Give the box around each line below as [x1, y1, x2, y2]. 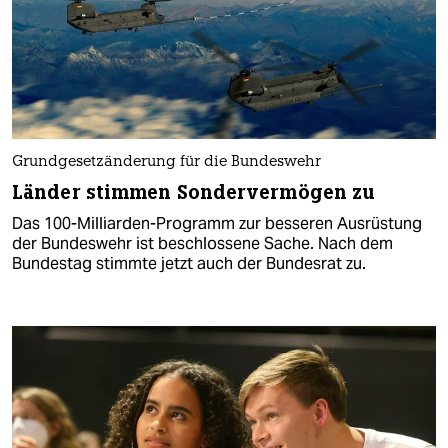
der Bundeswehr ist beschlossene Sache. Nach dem [12, 233, 393, 255]
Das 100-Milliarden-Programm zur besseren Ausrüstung [12, 213, 422, 235]
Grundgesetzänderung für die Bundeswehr [12, 155, 321, 171]
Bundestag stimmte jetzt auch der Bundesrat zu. [12, 253, 366, 275]
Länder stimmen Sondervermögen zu [12, 180, 376, 206]
